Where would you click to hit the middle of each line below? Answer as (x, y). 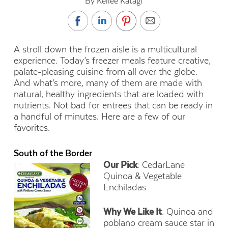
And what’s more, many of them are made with (108, 83)
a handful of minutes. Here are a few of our (99, 117)
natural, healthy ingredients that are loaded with (108, 94)
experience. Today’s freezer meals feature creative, (112, 61)
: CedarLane (161, 165)
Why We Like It (133, 211)
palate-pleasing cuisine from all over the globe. (105, 72)
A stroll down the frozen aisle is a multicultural (105, 50)
